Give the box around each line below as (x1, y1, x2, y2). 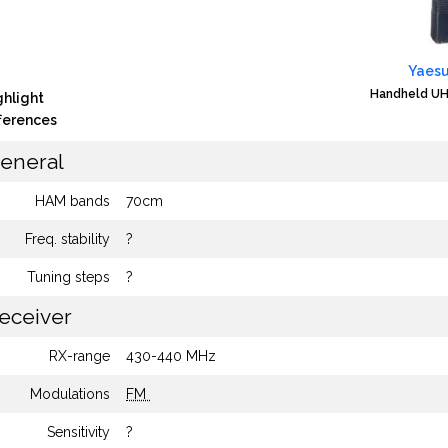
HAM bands (35, 193, 110, 209)
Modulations (30, 386, 110, 402)
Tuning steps (27, 269, 110, 285)
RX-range (49, 348, 110, 364)
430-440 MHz (126, 348, 216, 364)
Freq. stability (25, 231, 110, 247)
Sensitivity (47, 424, 110, 440)
